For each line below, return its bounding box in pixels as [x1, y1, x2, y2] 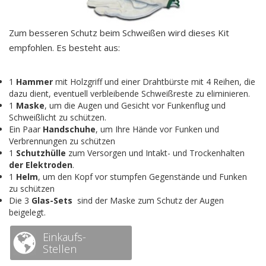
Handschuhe [43, 123, 96, 135]
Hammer [16, 75, 53, 87]
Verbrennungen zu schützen [9, 135, 115, 147]
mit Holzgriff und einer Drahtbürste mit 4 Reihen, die [53, 75, 255, 87]
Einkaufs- [43, 229, 86, 244]
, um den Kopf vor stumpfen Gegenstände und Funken [38, 170, 247, 182]
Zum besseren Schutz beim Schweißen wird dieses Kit [9, 26, 229, 39]
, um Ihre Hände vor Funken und [96, 123, 219, 135]
